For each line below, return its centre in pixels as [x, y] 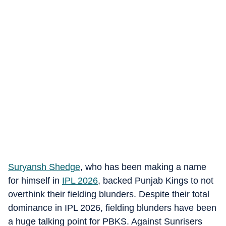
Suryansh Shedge [44, 167]
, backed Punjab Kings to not [156, 181]
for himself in [35, 181]
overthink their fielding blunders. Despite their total [109, 194]
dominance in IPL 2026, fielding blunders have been [112, 208]
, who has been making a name [143, 167]
